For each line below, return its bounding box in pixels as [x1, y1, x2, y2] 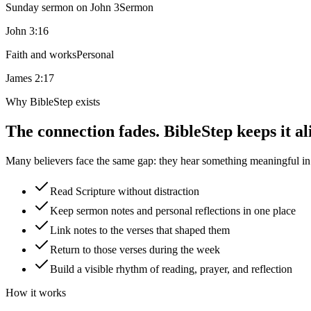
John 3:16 [6, 24, 49, 37]
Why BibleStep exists [6, 95, 100, 108]
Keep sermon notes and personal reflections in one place [50, 204, 296, 217]
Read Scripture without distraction [50, 185, 199, 197]
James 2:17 [6, 72, 54, 84]
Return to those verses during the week [50, 243, 220, 255]
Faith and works [6, 48, 76, 60]
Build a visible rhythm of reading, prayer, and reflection [50, 262, 292, 275]
